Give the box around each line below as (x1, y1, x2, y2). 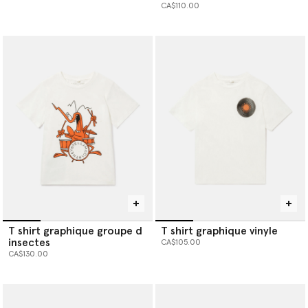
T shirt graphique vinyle (161, 225, 278, 237)
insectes (8, 237, 50, 249)
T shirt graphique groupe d (8, 225, 142, 237)
